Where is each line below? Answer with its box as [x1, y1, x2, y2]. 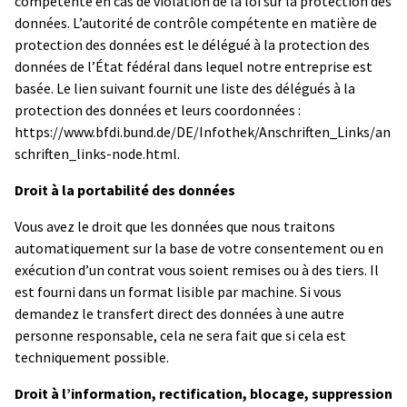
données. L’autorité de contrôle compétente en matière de [15, 13, 377, 32]
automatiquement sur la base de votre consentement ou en [15, 238, 383, 257]
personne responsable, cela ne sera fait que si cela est [15, 325, 346, 344]
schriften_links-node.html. [15, 144, 180, 163]
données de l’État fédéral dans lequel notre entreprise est [15, 56, 372, 75]
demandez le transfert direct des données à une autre [15, 303, 344, 323]
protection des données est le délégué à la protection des [15, 35, 370, 54]
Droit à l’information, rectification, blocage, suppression [15, 383, 392, 402]
